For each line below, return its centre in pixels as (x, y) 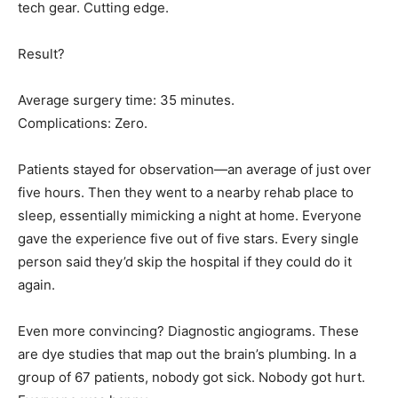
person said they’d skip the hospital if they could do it (185, 262)
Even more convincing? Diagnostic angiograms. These (188, 331)
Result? (41, 54)
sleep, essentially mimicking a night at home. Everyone (190, 216)
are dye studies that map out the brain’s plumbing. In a (187, 354)
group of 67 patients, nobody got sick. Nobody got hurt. (191, 378)
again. (36, 285)
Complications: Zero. (83, 123)
